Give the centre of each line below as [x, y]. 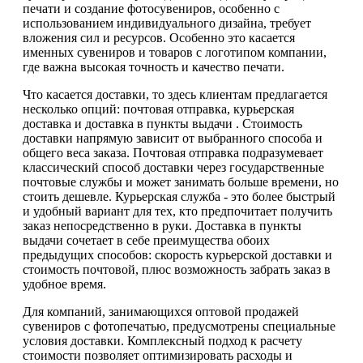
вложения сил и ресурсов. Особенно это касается [159, 37]
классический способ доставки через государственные [173, 167]
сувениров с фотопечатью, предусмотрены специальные [179, 326]
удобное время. [64, 284]
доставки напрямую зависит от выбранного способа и [173, 138]
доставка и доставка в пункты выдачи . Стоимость [162, 123]
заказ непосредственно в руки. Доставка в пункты [162, 225]
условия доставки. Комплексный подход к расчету [162, 340]
